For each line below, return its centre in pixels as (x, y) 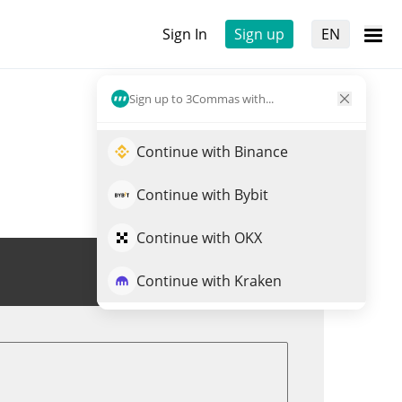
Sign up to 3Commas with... (201, 98)
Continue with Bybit (202, 195)
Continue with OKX (199, 238)
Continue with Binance (212, 152)
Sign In (185, 34)
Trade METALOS (221, 272)
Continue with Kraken (209, 281)
